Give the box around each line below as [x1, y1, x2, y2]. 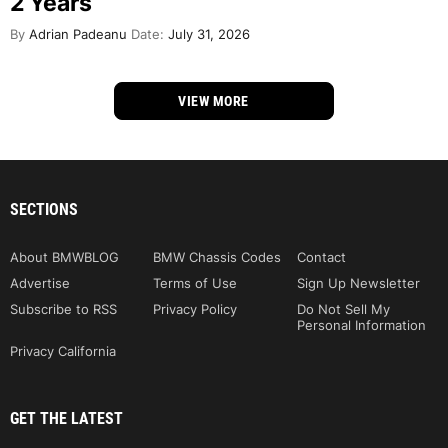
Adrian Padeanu [25, 26, 127, 42]
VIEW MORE [178, 92, 253, 109]
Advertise [10, 274, 70, 291]
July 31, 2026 [164, 26, 250, 42]
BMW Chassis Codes [153, 248, 282, 265]
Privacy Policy [153, 300, 238, 317]
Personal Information [296, 316, 426, 333]
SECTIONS [10, 199, 78, 219]
